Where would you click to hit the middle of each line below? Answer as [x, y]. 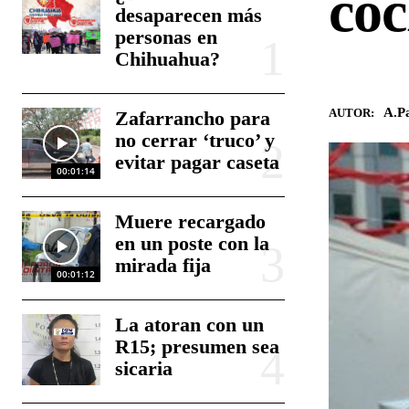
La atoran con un [190, 325]
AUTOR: [351, 112]
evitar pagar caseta [198, 162]
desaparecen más [189, 15]
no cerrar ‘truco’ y [195, 140]
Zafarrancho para [193, 118]
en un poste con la [193, 243]
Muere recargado [191, 221]
